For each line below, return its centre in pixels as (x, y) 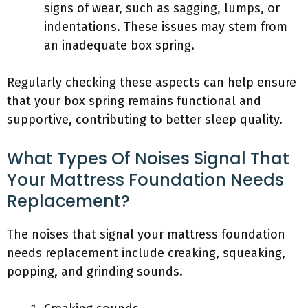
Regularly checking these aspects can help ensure (152, 82)
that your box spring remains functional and (134, 101)
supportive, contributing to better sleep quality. (145, 120)
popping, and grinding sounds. (95, 272)
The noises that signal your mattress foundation (146, 234)
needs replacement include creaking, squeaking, (146, 253)
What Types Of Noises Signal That (148, 158)
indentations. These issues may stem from (166, 27)
